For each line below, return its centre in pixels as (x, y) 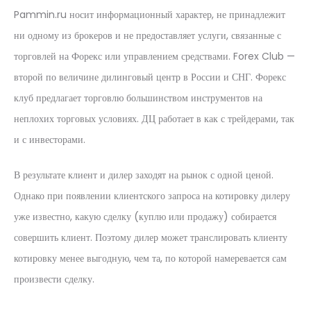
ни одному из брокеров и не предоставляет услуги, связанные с (148, 35)
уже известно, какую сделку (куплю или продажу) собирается (145, 217)
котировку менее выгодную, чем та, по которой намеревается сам (150, 258)
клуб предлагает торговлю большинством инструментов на (138, 98)
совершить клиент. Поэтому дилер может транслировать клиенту (151, 237)
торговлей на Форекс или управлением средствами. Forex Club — (154, 56)
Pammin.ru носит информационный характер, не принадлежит (150, 15)
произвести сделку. (54, 279)
